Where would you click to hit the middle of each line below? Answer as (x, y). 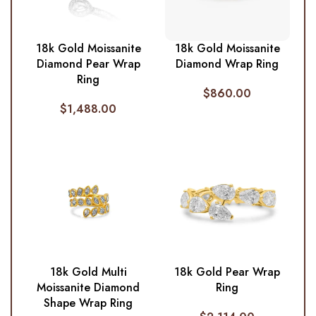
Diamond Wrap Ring (227, 64)
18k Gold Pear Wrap (227, 272)
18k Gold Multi (88, 272)
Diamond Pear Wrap (88, 64)
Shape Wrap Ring (89, 303)
